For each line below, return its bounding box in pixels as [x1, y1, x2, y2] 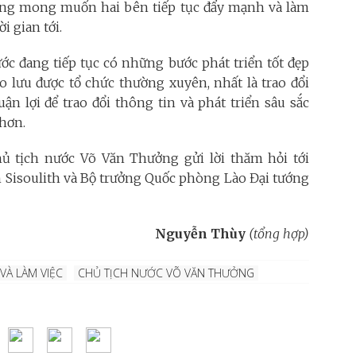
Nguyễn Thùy [155, 226, 249, 242]
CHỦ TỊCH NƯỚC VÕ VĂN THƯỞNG [78, 265, 254, 281]
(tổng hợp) [249, 226, 309, 242]
